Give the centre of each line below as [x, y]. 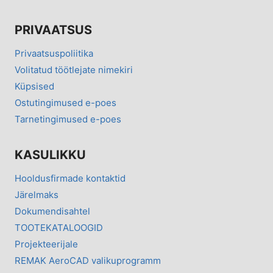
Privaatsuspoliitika [54, 53]
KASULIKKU [50, 155]
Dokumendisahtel [52, 211]
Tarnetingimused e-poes [68, 119]
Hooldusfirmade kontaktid [70, 178]
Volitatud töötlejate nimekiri [74, 69]
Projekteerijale [46, 244]
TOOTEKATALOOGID [59, 227]
